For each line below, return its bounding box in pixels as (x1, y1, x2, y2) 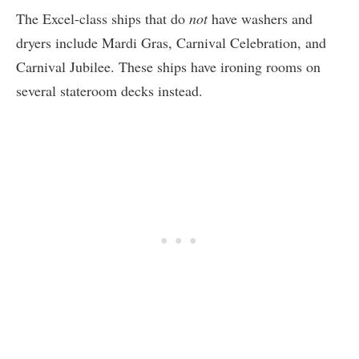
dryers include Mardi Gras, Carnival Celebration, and (16, 33, 326, 53)
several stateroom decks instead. (16, 81, 203, 101)
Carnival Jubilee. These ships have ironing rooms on (16, 57, 321, 77)
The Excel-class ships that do (16, 9, 189, 29)
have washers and (208, 9, 313, 29)
